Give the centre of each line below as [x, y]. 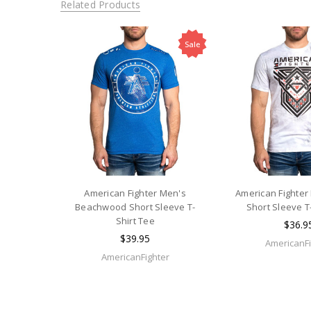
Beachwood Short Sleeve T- [135, 207]
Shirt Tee [135, 220]
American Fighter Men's [135, 193]
